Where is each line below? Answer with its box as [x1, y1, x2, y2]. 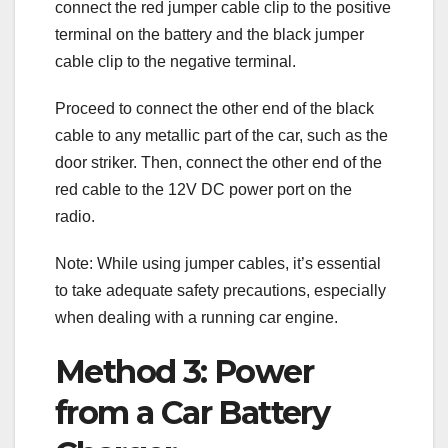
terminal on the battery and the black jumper [55, 25, 364, 43]
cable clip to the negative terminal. [55, 52, 296, 70]
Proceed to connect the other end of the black [55, 99, 374, 117]
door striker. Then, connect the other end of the [55, 153, 382, 171]
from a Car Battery [55, 392, 330, 432]
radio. [55, 207, 95, 225]
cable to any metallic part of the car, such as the [55, 126, 388, 144]
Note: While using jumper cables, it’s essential [55, 254, 381, 272]
